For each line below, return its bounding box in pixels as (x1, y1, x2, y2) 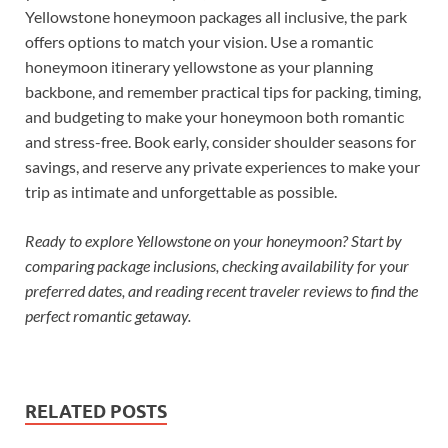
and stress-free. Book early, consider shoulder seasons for (25, 132, 416, 152)
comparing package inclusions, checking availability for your (25, 256, 409, 276)
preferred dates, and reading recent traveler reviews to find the (25, 281, 418, 301)
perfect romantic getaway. (25, 306, 191, 326)
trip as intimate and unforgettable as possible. (25, 182, 337, 202)
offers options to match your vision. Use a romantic (25, 32, 373, 52)
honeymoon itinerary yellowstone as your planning (25, 57, 373, 77)
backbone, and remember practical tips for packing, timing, (25, 82, 421, 102)
